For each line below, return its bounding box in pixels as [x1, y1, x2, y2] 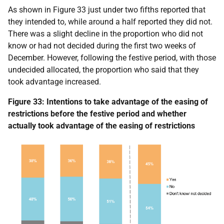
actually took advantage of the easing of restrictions [8, 121, 195, 131]
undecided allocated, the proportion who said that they [8, 65, 199, 75]
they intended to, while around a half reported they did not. [8, 17, 212, 27]
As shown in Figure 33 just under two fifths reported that [8, 5, 205, 15]
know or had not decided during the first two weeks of [8, 41, 196, 51]
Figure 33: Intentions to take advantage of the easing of [8, 97, 208, 107]
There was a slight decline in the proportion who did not [8, 29, 203, 39]
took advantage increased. [8, 77, 101, 87]
